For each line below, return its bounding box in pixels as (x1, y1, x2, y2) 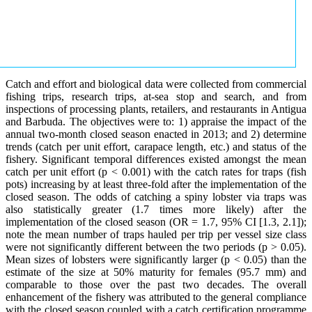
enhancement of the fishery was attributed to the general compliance (6, 290, 306, 303)
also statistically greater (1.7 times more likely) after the (6, 203, 306, 215)
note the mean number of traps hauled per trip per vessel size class (6, 228, 306, 240)
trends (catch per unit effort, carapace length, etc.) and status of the (6, 140, 306, 153)
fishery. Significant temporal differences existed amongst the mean (6, 153, 306, 165)
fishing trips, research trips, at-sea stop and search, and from (6, 90, 306, 102)
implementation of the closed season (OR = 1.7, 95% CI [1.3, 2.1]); (6, 215, 306, 228)
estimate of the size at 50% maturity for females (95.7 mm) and (6, 265, 306, 278)
